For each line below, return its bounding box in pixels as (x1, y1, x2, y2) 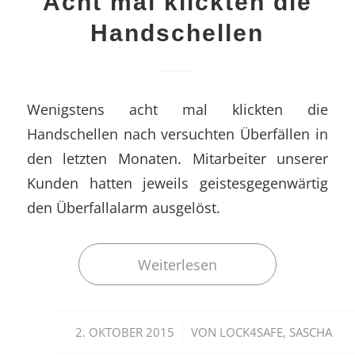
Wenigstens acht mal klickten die (26, 99, 329, 120)
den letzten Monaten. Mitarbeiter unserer (26, 148, 329, 169)
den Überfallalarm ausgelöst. (26, 197, 220, 218)
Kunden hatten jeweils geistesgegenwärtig (26, 173, 329, 193)
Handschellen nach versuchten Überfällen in (26, 124, 329, 144)
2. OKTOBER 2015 (75, 324, 175, 341)
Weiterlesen (137, 254, 217, 275)
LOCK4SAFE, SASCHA (219, 324, 333, 341)
